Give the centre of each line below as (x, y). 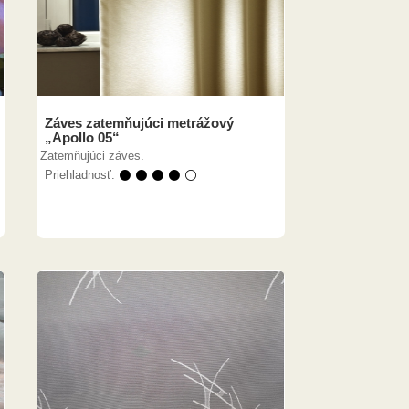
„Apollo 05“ (82, 137)
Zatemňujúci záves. (92, 156)
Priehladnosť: (82, 175)
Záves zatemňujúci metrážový (139, 123)
